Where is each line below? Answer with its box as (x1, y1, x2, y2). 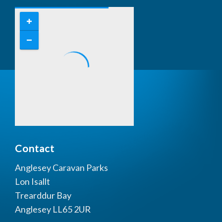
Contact (15, 142, 55, 154)
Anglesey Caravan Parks (15, 162, 108, 173)
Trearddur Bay (15, 190, 71, 201)
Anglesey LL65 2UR (15, 204, 91, 215)
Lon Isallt (15, 176, 50, 187)
